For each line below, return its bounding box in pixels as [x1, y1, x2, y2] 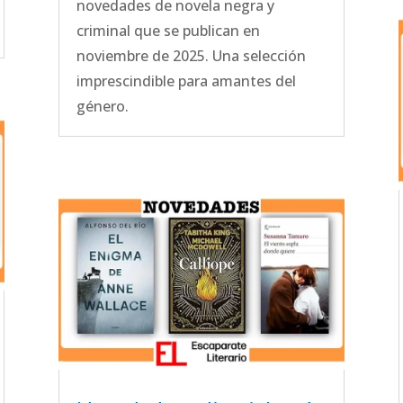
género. [76, 96, 129, 117]
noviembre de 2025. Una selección [76, 46, 306, 67]
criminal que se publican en [76, 21, 260, 41]
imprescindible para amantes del [76, 71, 296, 92]
